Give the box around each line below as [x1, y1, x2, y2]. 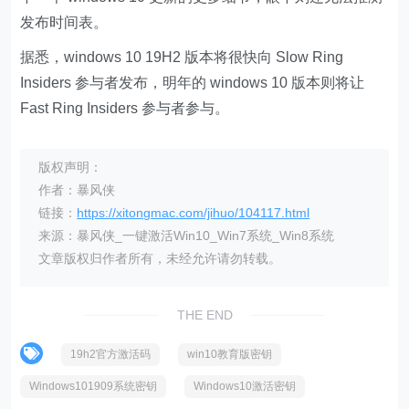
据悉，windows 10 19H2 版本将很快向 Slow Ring [20, 48, 344, 65]
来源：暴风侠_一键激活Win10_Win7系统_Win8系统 [38, 227, 335, 243]
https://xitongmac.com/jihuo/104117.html [77, 204, 310, 220]
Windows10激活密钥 [194, 379, 297, 393]
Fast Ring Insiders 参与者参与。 [20, 100, 230, 116]
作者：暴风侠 [38, 182, 116, 197]
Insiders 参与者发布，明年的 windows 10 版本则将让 [20, 74, 365, 90]
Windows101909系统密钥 [29, 379, 158, 393]
